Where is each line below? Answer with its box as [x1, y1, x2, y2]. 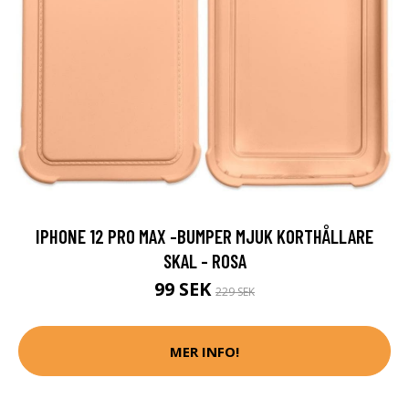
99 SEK [154, 277, 215, 302]
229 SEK [215, 284, 255, 300]
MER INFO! [170, 341, 239, 361]
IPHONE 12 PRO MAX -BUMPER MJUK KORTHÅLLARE [36, 225, 373, 248]
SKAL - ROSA [163, 249, 246, 273]
